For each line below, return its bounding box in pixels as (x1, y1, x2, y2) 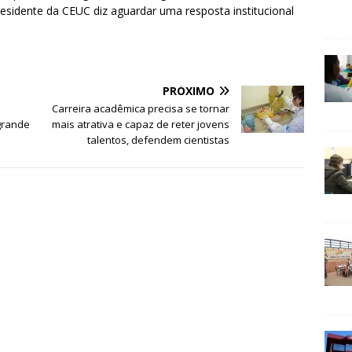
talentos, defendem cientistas (87, 133, 230, 148)
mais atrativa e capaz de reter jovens (52, 117, 230, 132)
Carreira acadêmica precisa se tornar (52, 101, 230, 116)
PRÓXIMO (163, 83, 215, 99)
